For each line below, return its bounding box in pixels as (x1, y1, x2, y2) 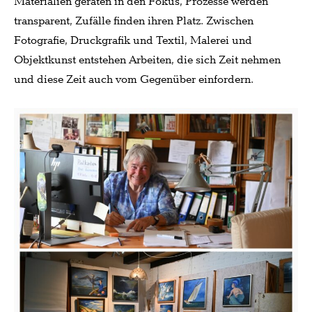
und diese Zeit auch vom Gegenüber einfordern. (14, 72, 253, 87)
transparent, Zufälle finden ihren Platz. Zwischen (14, 13, 253, 29)
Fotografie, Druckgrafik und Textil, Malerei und (14, 33, 252, 48)
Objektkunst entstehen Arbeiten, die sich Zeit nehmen (14, 52, 281, 68)
